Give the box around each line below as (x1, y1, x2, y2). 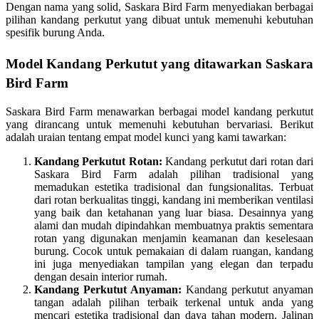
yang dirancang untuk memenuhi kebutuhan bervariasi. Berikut (6, 118, 313, 131)
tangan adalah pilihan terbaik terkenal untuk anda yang (34, 296, 313, 309)
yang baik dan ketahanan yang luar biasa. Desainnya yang (34, 206, 313, 219)
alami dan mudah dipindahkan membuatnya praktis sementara (34, 219, 313, 232)
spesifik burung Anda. (6, 26, 105, 38)
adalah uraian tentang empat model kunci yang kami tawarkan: (6, 131, 286, 144)
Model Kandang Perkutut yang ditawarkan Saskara (6, 56, 313, 71)
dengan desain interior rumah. (34, 271, 167, 283)
